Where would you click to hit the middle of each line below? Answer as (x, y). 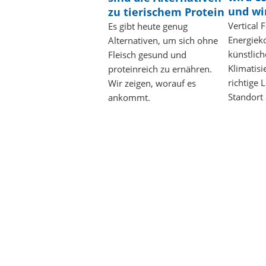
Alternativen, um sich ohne (163, 41)
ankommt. (129, 98)
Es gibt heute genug (148, 26)
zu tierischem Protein (166, 12)
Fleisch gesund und (147, 55)
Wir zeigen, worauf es (152, 83)
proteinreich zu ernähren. (160, 69)
